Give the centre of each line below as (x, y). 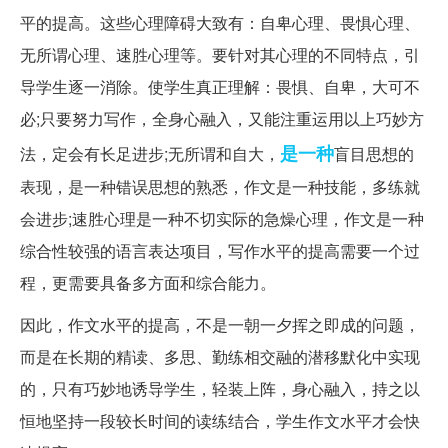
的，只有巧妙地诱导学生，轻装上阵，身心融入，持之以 (220, 389)
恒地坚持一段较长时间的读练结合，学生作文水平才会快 (220, 421)
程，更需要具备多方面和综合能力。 (148, 283)
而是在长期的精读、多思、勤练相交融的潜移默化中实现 (220, 357)
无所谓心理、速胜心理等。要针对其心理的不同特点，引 (220, 55)
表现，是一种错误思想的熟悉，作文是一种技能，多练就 (220, 187)
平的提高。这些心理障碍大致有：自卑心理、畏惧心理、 (220, 23)
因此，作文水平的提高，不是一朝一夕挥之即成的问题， (220, 325)
